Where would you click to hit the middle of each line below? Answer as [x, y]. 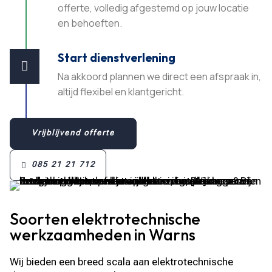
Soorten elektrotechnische [105, 219]
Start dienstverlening [117, 57]
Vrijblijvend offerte [73, 132]
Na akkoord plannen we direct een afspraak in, [160, 76]
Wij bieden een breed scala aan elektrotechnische [122, 261]
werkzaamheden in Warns [103, 234]
